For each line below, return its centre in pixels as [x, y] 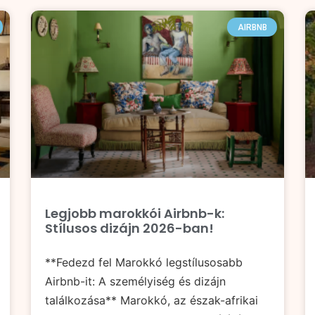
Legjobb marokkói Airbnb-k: [135, 213]
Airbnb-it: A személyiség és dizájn [135, 281]
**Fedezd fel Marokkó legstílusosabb [144, 262]
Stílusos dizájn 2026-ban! [129, 228]
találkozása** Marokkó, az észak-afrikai [152, 300]
